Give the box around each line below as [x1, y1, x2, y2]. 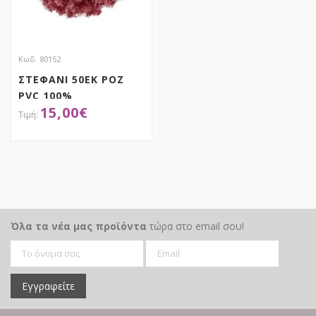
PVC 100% [18, 88, 73, 102]
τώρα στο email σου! [147, 219, 244, 233]
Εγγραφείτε [22, 279, 75, 293]
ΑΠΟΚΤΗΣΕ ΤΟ [32, 145, 87, 156]
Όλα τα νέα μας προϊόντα [11, 219, 147, 233]
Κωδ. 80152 [18, 53, 61, 64]
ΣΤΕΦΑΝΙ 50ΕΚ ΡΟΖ [18, 72, 124, 86]
